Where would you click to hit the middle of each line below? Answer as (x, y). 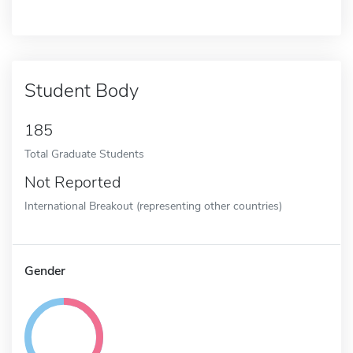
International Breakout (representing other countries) (153, 205)
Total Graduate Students (84, 153)
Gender (45, 271)
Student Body (82, 90)
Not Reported (72, 182)
